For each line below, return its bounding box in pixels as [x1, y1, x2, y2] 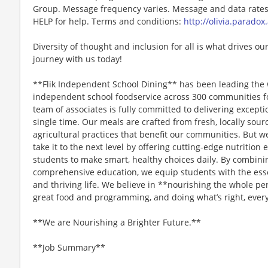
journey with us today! [33, 53, 122, 65]
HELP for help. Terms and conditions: [33, 15, 184, 27]
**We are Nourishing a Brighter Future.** [33, 216, 201, 228]
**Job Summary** [33, 241, 105, 253]
